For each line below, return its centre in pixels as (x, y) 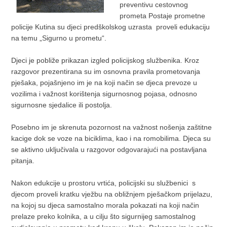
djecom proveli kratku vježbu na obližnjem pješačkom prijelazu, (112, 194)
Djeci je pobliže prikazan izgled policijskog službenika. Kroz (105, 60)
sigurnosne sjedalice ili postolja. (62, 105)
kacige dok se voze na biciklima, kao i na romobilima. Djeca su (111, 138)
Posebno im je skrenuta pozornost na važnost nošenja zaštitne (112, 127)
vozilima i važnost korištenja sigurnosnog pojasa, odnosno (104, 94)
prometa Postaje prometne (162, 16)
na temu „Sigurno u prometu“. (59, 38)
